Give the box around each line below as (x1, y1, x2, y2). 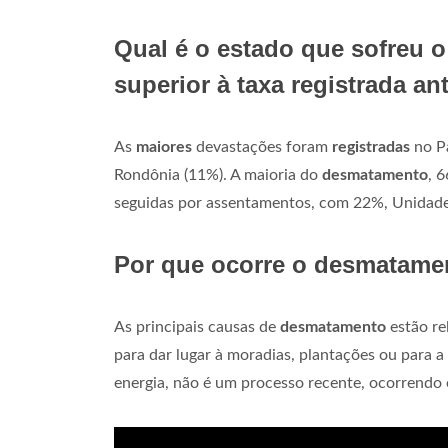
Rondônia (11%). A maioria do (114, 167, 322, 184)
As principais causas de (114, 319, 280, 336)
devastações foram (192, 139, 332, 156)
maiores (136, 139, 192, 156)
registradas (332, 139, 410, 156)
